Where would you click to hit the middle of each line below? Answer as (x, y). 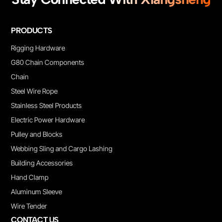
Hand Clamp (30, 177)
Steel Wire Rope (34, 91)
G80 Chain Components (48, 62)
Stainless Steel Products (47, 106)
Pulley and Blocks (37, 134)
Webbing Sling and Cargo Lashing (62, 149)
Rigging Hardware (38, 48)
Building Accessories (42, 163)
